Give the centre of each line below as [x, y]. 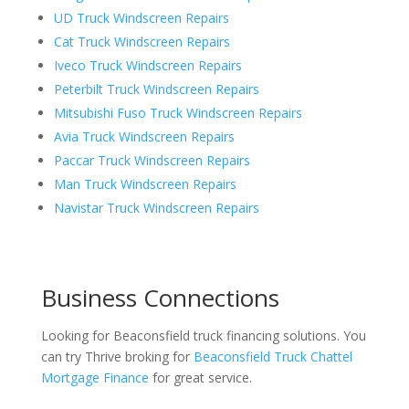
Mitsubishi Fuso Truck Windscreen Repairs [178, 113]
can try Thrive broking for [117, 357]
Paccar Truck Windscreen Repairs [152, 161]
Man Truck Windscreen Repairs [145, 184]
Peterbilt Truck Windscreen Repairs [156, 89]
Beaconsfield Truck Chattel [273, 357]
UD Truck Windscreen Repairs [141, 18]
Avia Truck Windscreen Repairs [144, 137]
